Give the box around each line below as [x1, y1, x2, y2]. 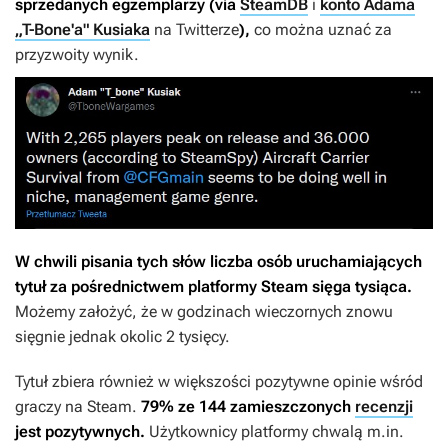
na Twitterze [150, 20, 239, 40]
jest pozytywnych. [15, 422, 145, 441]
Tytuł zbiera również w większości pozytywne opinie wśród [15, 372, 423, 391]
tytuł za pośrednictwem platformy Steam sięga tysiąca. [15, 277, 412, 296]
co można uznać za [250, 20, 392, 40]
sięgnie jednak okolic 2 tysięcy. [15, 327, 230, 346]
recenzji [355, 397, 413, 416]
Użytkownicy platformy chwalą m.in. [145, 422, 404, 441]
